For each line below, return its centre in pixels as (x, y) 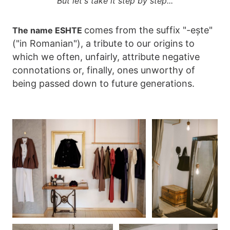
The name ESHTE (48, 30)
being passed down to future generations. (103, 83)
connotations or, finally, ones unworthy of (104, 70)
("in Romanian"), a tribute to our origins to (103, 43)
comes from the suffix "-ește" (148, 30)
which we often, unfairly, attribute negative (106, 56)
